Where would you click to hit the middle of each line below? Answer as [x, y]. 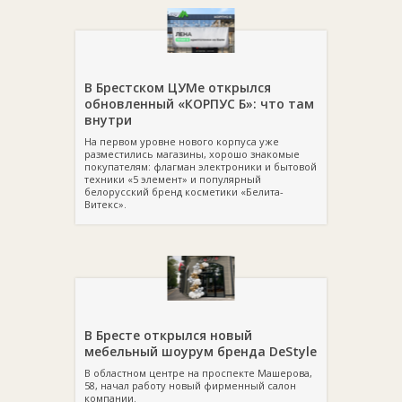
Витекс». [105, 204]
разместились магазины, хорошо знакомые [192, 154]
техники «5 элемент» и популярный [173, 179]
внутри [108, 120]
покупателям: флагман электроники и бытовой [201, 166]
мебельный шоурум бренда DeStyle [201, 351]
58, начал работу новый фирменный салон [190, 385]
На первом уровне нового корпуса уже [182, 141]
